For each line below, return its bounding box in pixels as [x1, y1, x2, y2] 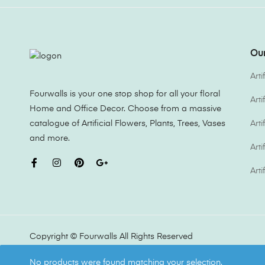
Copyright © [30, 232, 79, 241]
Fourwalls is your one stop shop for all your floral [30, 89, 220, 98]
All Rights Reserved [117, 232, 193, 241]
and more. [30, 134, 70, 143]
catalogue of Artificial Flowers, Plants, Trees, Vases [30, 119, 225, 128]
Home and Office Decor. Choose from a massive [30, 104, 221, 113]
